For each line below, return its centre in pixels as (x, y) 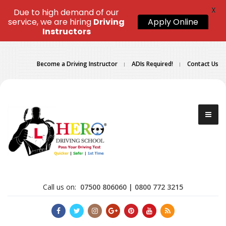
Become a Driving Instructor (77, 64)
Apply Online (173, 22)
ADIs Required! (152, 64)
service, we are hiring (51, 22)
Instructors (66, 32)
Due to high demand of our (66, 12)
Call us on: (60, 187)
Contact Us (203, 64)
